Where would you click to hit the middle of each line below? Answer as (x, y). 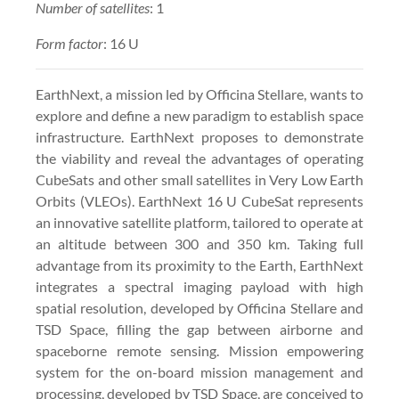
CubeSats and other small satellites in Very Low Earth (199, 179)
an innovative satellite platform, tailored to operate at (199, 222)
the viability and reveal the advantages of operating (199, 158)
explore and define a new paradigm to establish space (199, 115)
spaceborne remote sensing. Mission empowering (199, 350)
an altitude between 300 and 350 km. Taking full (199, 244)
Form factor (69, 43)
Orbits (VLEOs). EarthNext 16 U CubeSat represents (199, 201)
